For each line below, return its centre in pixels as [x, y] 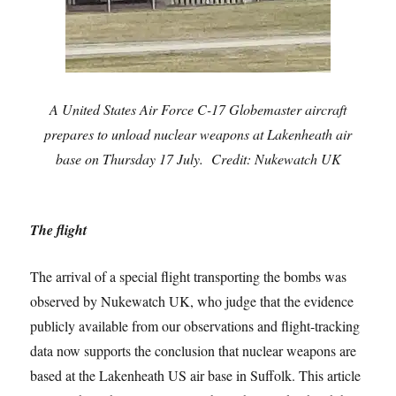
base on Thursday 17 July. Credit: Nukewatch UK [198, 158]
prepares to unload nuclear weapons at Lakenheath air [198, 133]
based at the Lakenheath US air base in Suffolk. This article [196, 375]
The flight [59, 229]
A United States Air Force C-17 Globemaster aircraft [198, 109]
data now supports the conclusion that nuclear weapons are [194, 350]
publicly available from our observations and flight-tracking [195, 325]
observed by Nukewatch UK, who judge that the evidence [192, 301]
